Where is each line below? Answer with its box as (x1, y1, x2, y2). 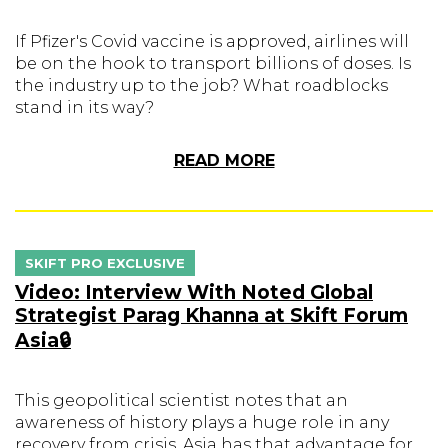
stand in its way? (15, 98, 154, 117)
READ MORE (173, 151, 275, 170)
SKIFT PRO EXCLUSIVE (25, 255, 185, 271)
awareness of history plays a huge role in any (15, 413, 389, 432)
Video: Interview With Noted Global (15, 281, 373, 304)
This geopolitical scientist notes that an (15, 391, 348, 410)
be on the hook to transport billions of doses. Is (15, 54, 411, 73)
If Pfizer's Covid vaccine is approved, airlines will (15, 32, 409, 51)
